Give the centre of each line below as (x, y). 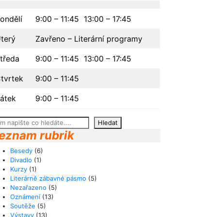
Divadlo (21, 160)
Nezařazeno (28, 187)
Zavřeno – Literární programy (89, 39)
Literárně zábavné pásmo (48, 178)
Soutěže (23, 206)
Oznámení (25, 197)
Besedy (21, 151)
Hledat (108, 123)
